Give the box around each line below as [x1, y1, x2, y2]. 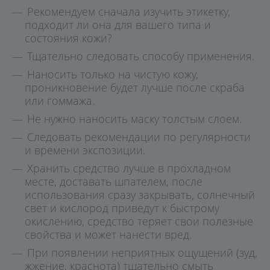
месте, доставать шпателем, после [25, 174, 202, 189]
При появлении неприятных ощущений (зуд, [27, 245, 257, 260]
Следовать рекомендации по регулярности [27, 130, 251, 144]
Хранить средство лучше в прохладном [27, 161, 231, 175]
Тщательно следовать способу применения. [27, 49, 254, 63]
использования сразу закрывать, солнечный [25, 187, 255, 202]
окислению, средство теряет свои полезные [25, 214, 253, 228]
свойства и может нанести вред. [25, 227, 192, 242]
